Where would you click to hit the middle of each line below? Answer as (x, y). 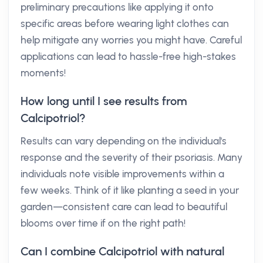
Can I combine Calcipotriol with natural (122, 251)
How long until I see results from (104, 101)
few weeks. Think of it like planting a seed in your (130, 190)
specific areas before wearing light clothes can (125, 23)
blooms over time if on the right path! (103, 223)
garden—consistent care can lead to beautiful (124, 207)
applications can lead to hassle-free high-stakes (128, 56)
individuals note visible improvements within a (122, 174)
